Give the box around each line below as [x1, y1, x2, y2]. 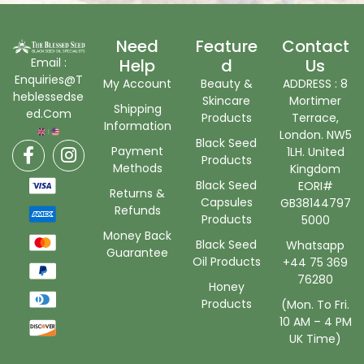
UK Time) [289, 331, 342, 348]
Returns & [110, 185, 166, 202]
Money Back [103, 227, 172, 245]
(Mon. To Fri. [281, 297, 350, 314]
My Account [103, 76, 172, 93]
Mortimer [289, 93, 342, 110]
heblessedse [13, 88, 84, 105]
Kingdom [290, 161, 341, 178]
